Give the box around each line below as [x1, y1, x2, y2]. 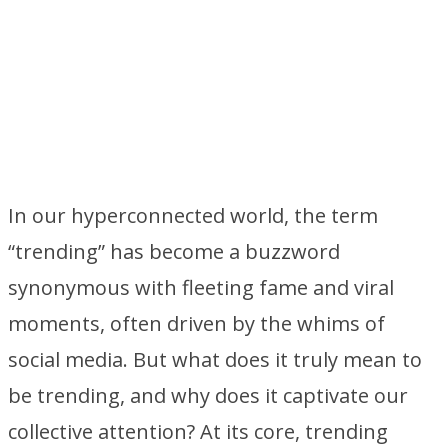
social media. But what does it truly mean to [8, 346, 422, 373]
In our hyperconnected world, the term [8, 202, 378, 229]
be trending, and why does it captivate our [8, 382, 408, 409]
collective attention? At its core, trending [8, 418, 388, 445]
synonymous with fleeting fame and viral [8, 274, 394, 301]
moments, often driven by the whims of [8, 310, 385, 337]
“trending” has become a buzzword [8, 238, 340, 265]
